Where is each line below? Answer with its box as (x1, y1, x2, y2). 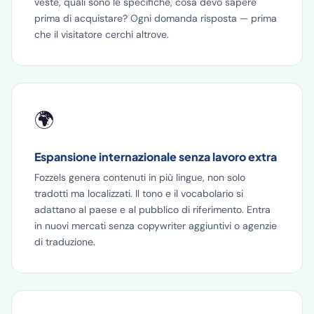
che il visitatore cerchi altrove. (34, 28, 169, 41)
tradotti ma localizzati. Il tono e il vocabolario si (34, 187, 243, 200)
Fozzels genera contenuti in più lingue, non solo (34, 171, 245, 184)
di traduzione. (34, 235, 95, 248)
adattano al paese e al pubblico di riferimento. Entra (34, 203, 271, 216)
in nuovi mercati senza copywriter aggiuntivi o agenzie (34, 219, 277, 232)
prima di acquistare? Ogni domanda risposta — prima (34, 12, 277, 25)
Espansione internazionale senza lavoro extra (34, 149, 277, 164)
